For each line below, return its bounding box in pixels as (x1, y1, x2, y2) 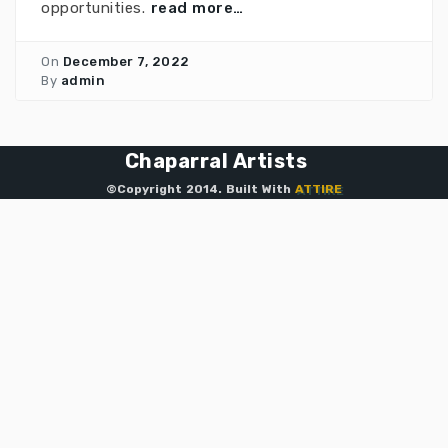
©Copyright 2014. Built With (106, 182, 295, 196)
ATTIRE (295, 182, 342, 196)
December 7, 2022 (62, 54, 190, 69)
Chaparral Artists (124, 149, 308, 173)
